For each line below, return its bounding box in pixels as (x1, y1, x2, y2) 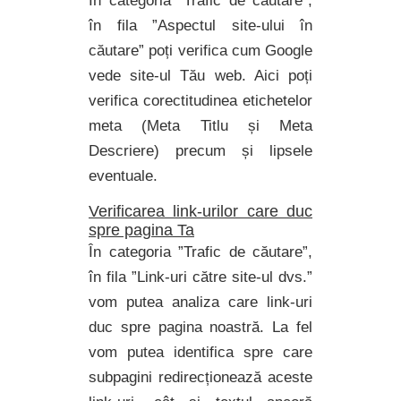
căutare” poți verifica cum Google (89, 42, 312, 59)
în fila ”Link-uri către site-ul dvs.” (89, 269, 312, 286)
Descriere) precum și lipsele (89, 142, 312, 159)
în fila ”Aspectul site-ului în (89, 17, 312, 34)
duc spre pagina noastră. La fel (89, 319, 312, 336)
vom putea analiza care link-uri (89, 294, 312, 311)
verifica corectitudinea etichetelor (89, 92, 312, 109)
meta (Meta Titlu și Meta (89, 117, 312, 134)
